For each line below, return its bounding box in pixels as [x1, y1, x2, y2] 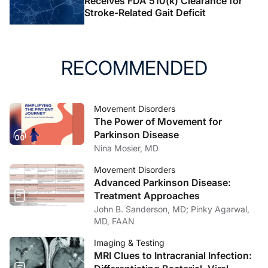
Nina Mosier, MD [94, 143, 159, 154]
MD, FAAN [94, 216, 135, 227]
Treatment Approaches [94, 190, 200, 202]
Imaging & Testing [94, 237, 165, 248]
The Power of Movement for [94, 115, 222, 128]
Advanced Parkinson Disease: [94, 176, 231, 189]
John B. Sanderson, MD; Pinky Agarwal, [94, 204, 191, 215]
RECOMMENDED [60, 56, 208, 80]
